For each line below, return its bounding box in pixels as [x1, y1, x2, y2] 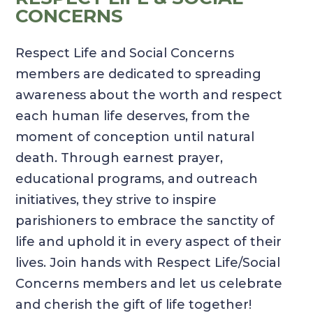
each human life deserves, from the [15, 108, 251, 124]
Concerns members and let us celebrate [15, 276, 283, 292]
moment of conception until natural [15, 129, 255, 145]
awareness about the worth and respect [15, 87, 283, 103]
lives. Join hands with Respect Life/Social [15, 255, 281, 271]
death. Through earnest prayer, [15, 150, 224, 166]
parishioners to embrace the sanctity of [15, 213, 275, 229]
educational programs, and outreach [15, 171, 259, 187]
